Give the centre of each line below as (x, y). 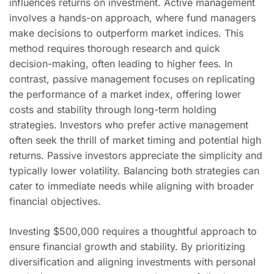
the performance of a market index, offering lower (125, 94)
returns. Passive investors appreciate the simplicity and (136, 155)
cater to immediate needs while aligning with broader (131, 186)
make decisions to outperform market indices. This (126, 33)
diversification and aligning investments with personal (132, 262)
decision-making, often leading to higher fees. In (121, 64)
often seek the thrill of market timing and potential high (135, 140)
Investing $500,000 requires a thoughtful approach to (133, 231)
